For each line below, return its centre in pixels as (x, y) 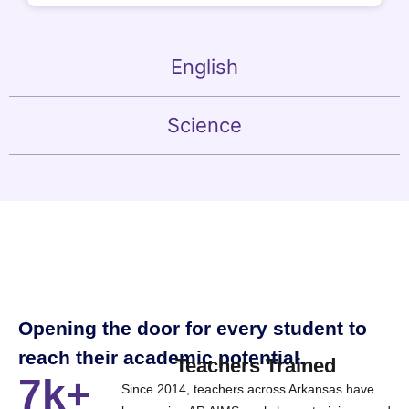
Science (204, 125)
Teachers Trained (256, 365)
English (204, 66)
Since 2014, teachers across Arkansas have (247, 388)
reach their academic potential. (162, 357)
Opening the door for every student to (193, 328)
